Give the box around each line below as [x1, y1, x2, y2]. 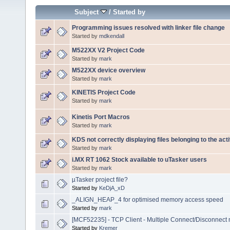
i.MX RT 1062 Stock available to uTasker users [72, 156, 207, 164]
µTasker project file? [72, 176, 128, 184]
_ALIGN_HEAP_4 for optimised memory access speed [72, 196, 223, 204]
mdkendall [99, 33, 124, 40]
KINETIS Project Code [72, 89, 136, 97]
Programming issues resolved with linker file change [72, 24, 225, 32]
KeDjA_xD [99, 185, 125, 191]
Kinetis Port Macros [72, 113, 130, 121]
